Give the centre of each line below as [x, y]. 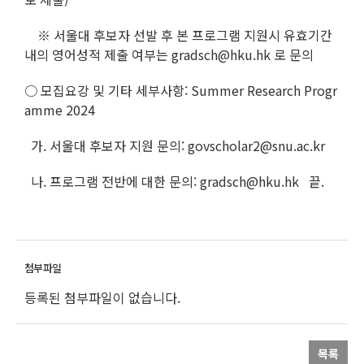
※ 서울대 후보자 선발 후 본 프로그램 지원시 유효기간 [178, 35]
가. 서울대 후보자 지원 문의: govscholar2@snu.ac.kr [175, 146]
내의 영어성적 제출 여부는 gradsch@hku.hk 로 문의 [169, 55]
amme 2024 [60, 110]
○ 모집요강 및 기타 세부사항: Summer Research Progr [181, 91]
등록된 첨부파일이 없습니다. [102, 298]
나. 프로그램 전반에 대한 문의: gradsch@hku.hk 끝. [174, 182]
